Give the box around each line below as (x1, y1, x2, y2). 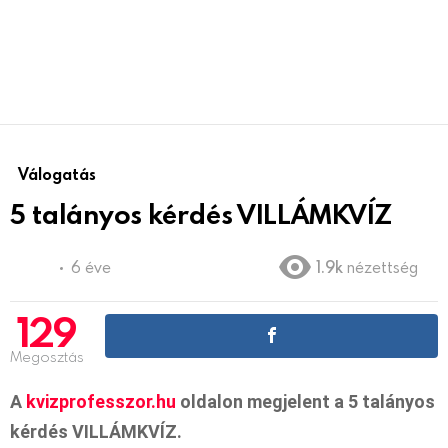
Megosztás (10, 346, 84, 366)
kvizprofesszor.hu (26, 390, 176, 412)
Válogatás (18, 163, 96, 184)
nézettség (347, 256, 418, 277)
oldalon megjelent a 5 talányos (176, 390, 435, 412)
